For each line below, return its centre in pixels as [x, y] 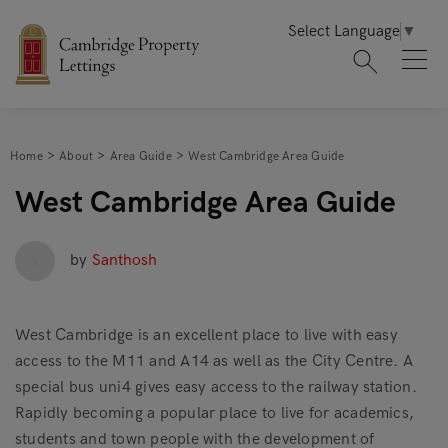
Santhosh [124, 260]
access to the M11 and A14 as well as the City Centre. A [214, 361]
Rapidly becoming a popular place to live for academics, [215, 413]
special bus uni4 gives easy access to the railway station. [216, 387]
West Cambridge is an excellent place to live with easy [206, 335]
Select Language [344, 31]
